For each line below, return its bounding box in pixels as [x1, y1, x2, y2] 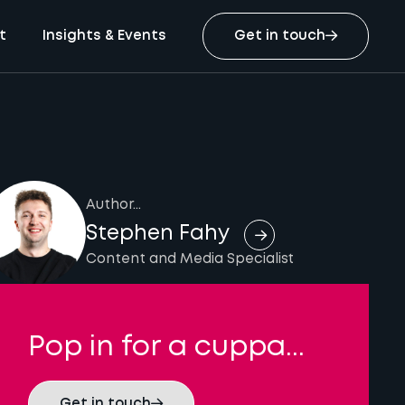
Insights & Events [42, 30, 166, 42]
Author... [86, 198, 141, 212]
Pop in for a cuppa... [28, 335, 305, 360]
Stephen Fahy [86, 224, 230, 244]
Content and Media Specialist [86, 253, 294, 267]
